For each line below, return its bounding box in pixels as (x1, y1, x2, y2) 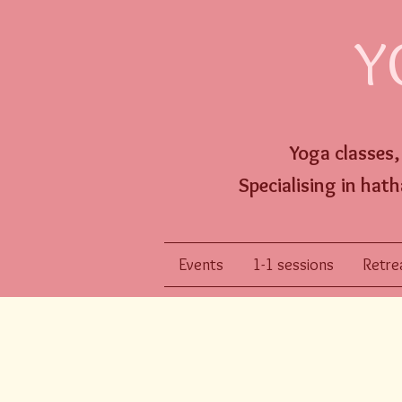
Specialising (238, 173, 336, 197)
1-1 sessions (252, 255, 334, 275)
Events (179, 255, 223, 275)
